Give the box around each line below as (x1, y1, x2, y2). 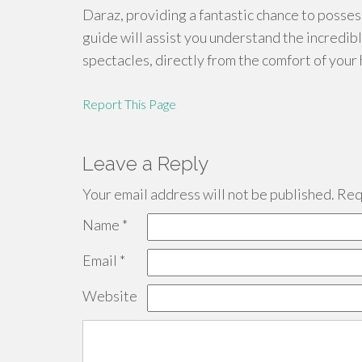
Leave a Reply (82, 152, 208, 175)
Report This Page (82, 96, 176, 112)
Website (82, 287, 137, 305)
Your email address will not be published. (82, 185, 335, 203)
